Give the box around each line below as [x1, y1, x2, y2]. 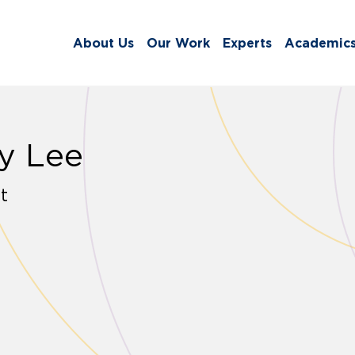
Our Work [147, 36, 210, 51]
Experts [223, 36, 272, 51]
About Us [73, 36, 134, 51]
